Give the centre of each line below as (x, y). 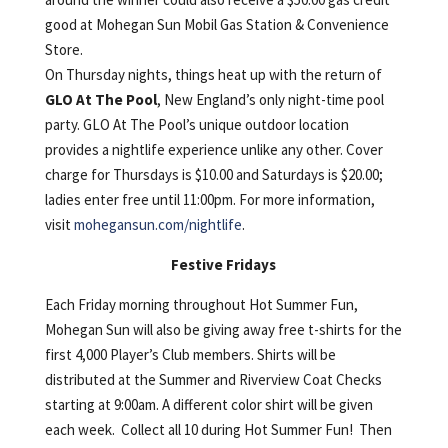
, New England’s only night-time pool (270, 99)
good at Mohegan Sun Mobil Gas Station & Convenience (216, 24)
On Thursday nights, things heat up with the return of (213, 74)
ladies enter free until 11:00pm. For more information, (209, 199)
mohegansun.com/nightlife (157, 224)
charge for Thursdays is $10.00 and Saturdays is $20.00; (213, 174)
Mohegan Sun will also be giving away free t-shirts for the (223, 329)
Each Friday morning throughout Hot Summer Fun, (201, 304)
